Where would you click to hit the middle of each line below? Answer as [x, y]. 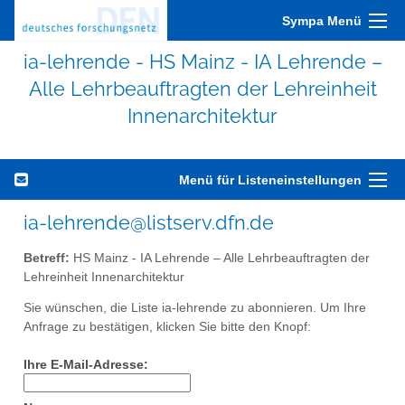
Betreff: [47, 258]
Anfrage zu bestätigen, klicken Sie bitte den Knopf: [167, 327]
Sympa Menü [322, 21]
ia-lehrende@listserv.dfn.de [149, 222]
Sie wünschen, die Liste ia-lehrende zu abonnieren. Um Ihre [195, 308]
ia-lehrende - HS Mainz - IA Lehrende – [202, 61]
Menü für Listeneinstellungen [270, 180]
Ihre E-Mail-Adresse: [86, 365]
